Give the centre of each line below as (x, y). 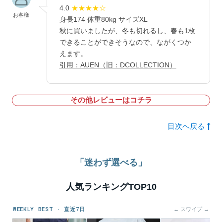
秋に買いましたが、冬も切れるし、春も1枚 (127, 30)
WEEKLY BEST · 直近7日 (49, 209)
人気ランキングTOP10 (111, 187)
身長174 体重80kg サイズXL (103, 19)
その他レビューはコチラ (111, 100)
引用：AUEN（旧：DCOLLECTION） (118, 65)
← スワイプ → (191, 209)
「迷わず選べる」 (111, 162)
